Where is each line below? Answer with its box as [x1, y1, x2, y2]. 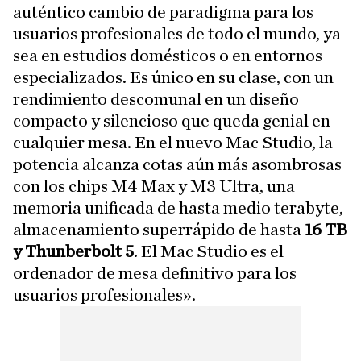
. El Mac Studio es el [134, 243, 284, 261]
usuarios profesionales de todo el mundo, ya [13, 25, 341, 44]
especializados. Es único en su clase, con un [13, 68, 334, 87]
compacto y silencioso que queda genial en [13, 112, 330, 131]
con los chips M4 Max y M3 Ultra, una [13, 177, 295, 196]
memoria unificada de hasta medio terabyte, [13, 199, 343, 218]
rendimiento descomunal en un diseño [13, 90, 299, 109]
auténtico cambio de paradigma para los [13, 3, 313, 22]
